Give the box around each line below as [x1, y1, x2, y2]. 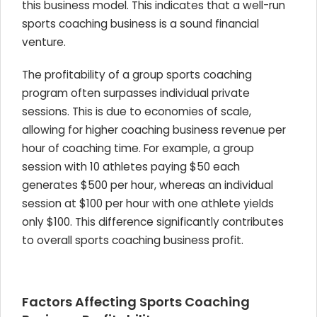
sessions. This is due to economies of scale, [22, 104, 251, 119]
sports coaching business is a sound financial [22, 16, 259, 31]
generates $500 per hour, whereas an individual [22, 178, 273, 192]
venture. [22, 35, 66, 50]
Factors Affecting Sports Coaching [22, 293, 250, 311]
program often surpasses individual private [22, 86, 250, 100]
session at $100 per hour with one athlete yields [22, 196, 274, 211]
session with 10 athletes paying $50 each [22, 159, 240, 174]
